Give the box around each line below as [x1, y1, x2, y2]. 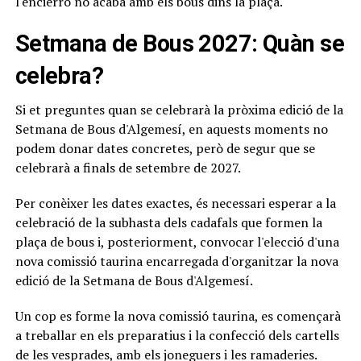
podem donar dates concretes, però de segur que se [15, 139, 315, 157]
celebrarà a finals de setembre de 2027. [15, 158, 241, 176]
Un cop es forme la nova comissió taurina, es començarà [15, 306, 341, 325]
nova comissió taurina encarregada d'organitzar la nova [15, 251, 338, 270]
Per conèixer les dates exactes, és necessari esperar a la [15, 193, 336, 212]
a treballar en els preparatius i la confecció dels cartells [15, 326, 339, 344]
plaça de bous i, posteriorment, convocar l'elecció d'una [15, 232, 339, 251]
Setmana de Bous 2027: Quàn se [15, 29, 344, 57]
